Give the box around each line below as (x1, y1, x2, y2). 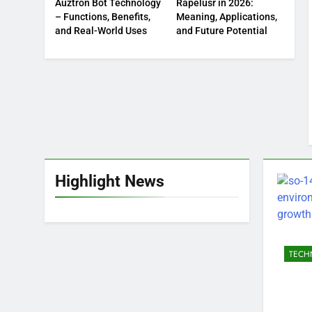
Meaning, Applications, (176, 11, 278, 23)
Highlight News (55, 171, 164, 191)
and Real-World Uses (55, 25, 147, 37)
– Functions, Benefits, (55, 11, 150, 23)
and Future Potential (176, 25, 268, 37)
